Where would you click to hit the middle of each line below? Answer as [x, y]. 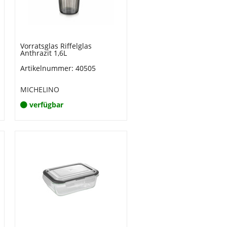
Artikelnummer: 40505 [58, 68]
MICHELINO [40, 89]
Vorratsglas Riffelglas [56, 46]
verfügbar [46, 105]
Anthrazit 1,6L [43, 53]
